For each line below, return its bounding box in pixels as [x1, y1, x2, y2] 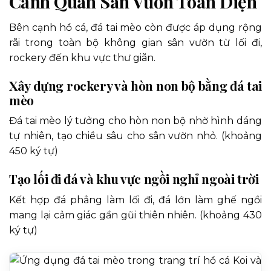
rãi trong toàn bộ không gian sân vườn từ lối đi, [9, 37, 262, 49]
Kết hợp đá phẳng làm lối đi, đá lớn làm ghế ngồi [9, 194, 262, 206]
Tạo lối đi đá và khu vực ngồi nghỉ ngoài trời [9, 170, 259, 188]
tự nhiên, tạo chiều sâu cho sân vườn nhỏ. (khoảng [9, 130, 262, 142]
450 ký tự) [9, 145, 58, 157]
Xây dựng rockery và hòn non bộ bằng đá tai [9, 77, 262, 94]
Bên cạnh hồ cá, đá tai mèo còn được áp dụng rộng [9, 22, 262, 34]
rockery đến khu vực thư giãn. [9, 52, 155, 64]
